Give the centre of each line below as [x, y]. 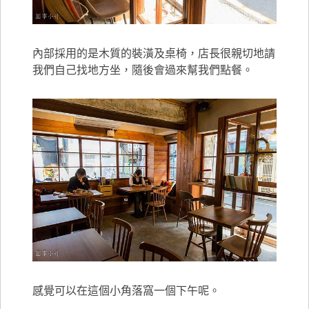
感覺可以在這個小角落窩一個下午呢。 [127, 291]
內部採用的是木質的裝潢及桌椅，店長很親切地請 [154, 53]
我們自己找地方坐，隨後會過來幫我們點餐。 [143, 69]
